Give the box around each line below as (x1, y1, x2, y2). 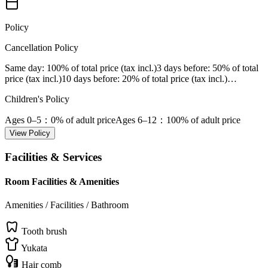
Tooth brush (22, 226, 67, 237)
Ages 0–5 (5, 115, 41, 125)
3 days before (157, 63, 208, 73)
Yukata (21, 243, 47, 254)
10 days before (62, 74, 117, 84)
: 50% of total (208, 63, 258, 73)
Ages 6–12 (115, 115, 157, 125)
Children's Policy (5, 94, 69, 104)
